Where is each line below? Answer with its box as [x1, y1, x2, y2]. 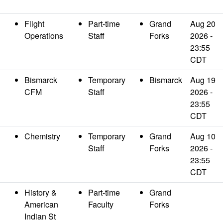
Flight [24, 18, 44, 29]
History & [24, 187, 57, 198]
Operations [24, 30, 63, 41]
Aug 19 [190, 74, 216, 86]
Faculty [88, 199, 113, 210]
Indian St [24, 211, 56, 222]
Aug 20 [190, 18, 216, 29]
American [24, 199, 58, 210]
